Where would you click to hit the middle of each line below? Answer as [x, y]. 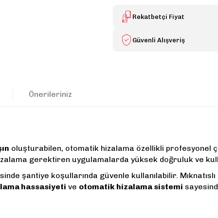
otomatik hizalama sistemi [131, 187]
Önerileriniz [50, 94]
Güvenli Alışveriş [159, 40]
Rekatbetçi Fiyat [158, 17]
